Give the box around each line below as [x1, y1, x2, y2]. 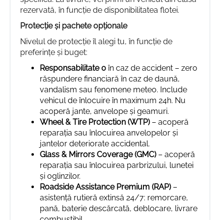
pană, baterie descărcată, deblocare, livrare [40, 203, 197, 213]
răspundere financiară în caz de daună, [40, 74, 180, 83]
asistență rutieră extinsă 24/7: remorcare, [40, 192, 188, 202]
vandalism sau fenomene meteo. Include [40, 84, 187, 94]
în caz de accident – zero [106, 63, 197, 73]
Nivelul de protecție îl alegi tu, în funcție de [20, 36, 172, 46]
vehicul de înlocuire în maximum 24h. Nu [40, 95, 186, 105]
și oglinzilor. [40, 171, 81, 181]
